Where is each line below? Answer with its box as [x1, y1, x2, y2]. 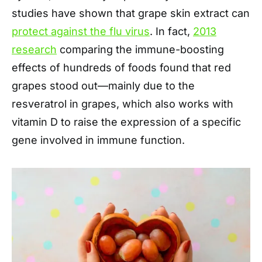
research [12, 43, 57, 56]
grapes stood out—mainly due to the [12, 80, 195, 92]
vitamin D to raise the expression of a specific [12, 116, 241, 129]
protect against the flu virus [12, 25, 150, 38]
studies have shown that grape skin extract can [12, 7, 250, 20]
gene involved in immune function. [12, 134, 185, 147]
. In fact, [150, 25, 193, 38]
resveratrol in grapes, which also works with [12, 98, 233, 111]
